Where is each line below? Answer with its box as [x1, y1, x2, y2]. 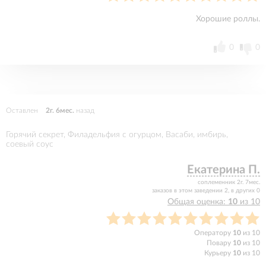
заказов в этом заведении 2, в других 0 [152, 188, 260, 194]
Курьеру [204, 249, 233, 256]
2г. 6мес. [46, 107, 74, 114]
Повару [207, 239, 233, 246]
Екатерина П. [187, 164, 260, 176]
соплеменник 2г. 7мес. [198, 179, 260, 185]
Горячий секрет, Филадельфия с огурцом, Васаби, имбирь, [6, 131, 228, 139]
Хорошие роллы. [196, 15, 260, 23]
